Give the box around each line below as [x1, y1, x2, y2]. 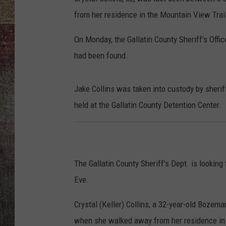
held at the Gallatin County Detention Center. [74, 100, 221, 110]
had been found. [74, 50, 128, 61]
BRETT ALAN [183, 16, 220, 24]
